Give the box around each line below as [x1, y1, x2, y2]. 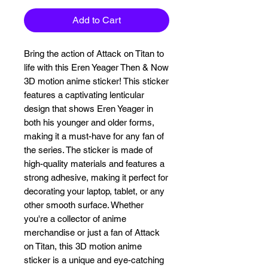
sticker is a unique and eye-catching [24, 254, 164, 265]
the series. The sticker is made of [24, 144, 153, 155]
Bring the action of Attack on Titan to [24, 48, 164, 59]
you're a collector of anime [24, 213, 126, 224]
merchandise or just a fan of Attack [24, 227, 160, 237]
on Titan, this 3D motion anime [24, 240, 142, 251]
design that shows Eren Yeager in [24, 103, 153, 114]
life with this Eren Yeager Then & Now [24, 62, 169, 72]
